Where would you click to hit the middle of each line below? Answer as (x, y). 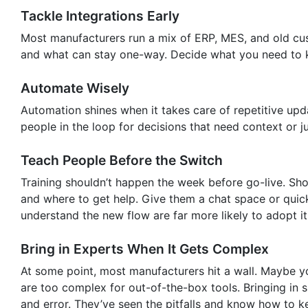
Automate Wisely (75, 88)
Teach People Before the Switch (122, 160)
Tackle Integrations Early (100, 15)
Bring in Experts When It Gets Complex (145, 249)
